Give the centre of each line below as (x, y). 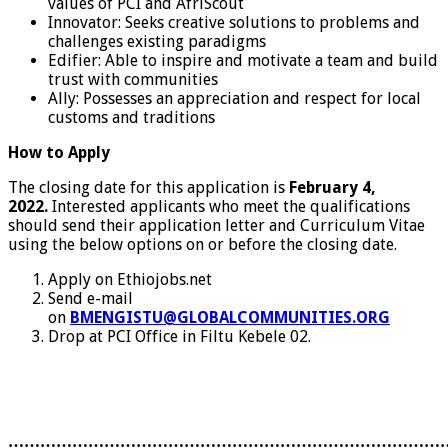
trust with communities (133, 79)
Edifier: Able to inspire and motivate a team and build (243, 60)
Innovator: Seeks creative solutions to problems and (234, 22)
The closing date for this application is (148, 187)
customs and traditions (131, 117)
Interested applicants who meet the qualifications (229, 206)
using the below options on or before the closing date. (202, 244)
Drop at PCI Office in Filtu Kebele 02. (179, 336)
